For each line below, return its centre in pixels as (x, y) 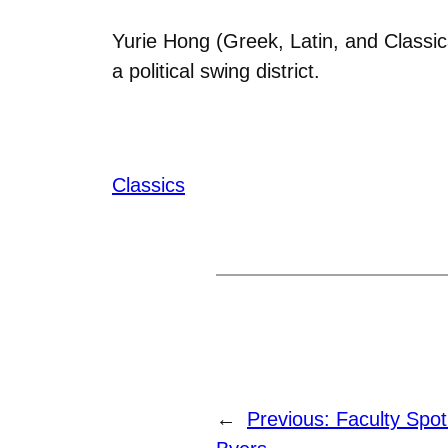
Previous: (291, 418)
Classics (148, 184)
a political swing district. (216, 70)
